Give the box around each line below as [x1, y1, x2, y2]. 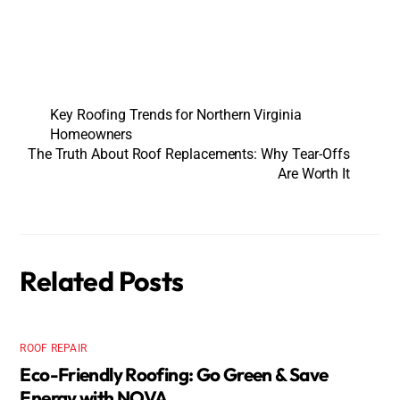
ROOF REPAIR [20, 342, 87, 355]
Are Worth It [277, 165, 350, 183]
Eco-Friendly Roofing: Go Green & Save [20, 362, 329, 387]
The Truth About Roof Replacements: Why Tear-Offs [27, 146, 350, 163]
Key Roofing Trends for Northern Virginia [50, 106, 302, 124]
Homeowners [50, 126, 133, 144]
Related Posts [20, 263, 184, 298]
